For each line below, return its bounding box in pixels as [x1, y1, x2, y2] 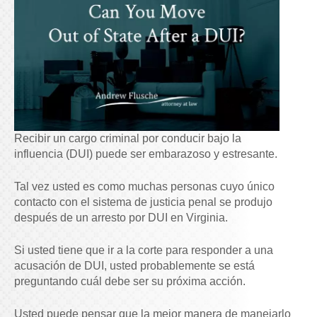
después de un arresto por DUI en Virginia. [14, 212, 228, 224]
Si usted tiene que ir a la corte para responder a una [14, 244, 273, 257]
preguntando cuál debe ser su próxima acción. [14, 275, 246, 288]
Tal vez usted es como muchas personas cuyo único [14, 180, 275, 193]
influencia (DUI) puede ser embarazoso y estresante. [14, 148, 277, 161]
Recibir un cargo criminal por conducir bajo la [14, 132, 241, 145]
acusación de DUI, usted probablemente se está [14, 260, 255, 272]
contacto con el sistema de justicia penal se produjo [14, 196, 272, 209]
